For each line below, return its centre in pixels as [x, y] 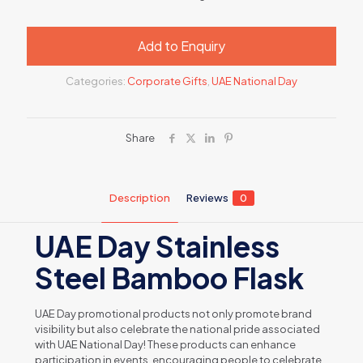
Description [139, 198]
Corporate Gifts [167, 81]
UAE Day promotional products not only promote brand [173, 314]
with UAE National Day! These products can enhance [165, 345]
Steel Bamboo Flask [169, 278]
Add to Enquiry [181, 46]
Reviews [207, 198]
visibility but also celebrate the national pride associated [177, 329]
